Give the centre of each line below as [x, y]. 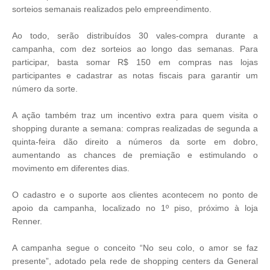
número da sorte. [45, 89]
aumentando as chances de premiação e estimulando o [135, 155]
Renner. [27, 221]
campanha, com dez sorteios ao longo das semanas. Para [135, 49]
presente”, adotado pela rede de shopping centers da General [135, 261]
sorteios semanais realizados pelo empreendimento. [112, 9]
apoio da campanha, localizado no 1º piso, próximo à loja [135, 208]
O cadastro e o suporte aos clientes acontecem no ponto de [135, 195]
